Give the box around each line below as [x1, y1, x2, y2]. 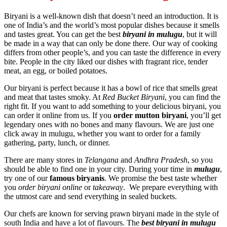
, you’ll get [186, 111, 221, 120]
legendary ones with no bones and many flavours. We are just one [4, 120, 214, 129]
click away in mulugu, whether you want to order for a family [4, 129, 201, 138]
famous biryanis [50, 174, 104, 183]
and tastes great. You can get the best [4, 30, 123, 39]
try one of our [4, 174, 50, 183]
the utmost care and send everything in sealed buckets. [4, 192, 177, 201]
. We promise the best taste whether [104, 174, 217, 183]
